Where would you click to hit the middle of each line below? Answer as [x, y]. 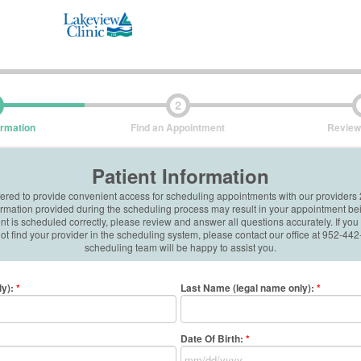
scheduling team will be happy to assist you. [180, 247]
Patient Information [180, 176]
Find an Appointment [178, 127]
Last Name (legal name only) [246, 288]
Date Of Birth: [212, 338]
